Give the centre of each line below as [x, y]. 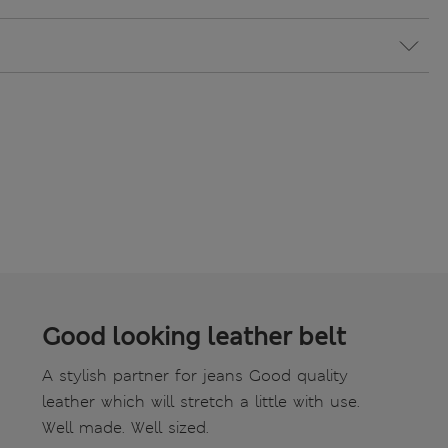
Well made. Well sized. [125, 428]
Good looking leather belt [194, 337]
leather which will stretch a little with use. [201, 402]
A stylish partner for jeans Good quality [195, 376]
